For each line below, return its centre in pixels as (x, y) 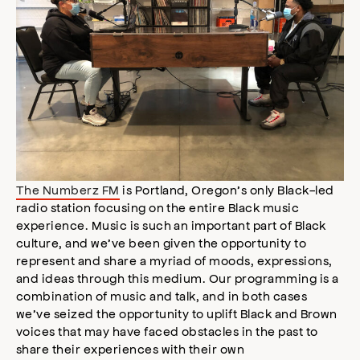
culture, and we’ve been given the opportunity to (162, 243)
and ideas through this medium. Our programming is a (178, 278)
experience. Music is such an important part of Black (171, 225)
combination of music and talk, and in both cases (162, 296)
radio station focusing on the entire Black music (158, 207)
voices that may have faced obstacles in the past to (167, 331)
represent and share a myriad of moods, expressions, (174, 260)
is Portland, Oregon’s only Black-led (227, 190)
